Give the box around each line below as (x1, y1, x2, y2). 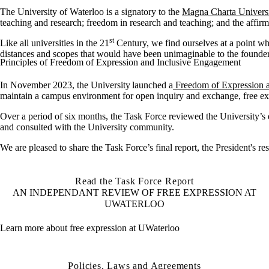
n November (3, 79, 50, 90)
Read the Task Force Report (75, 175, 194, 186)
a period (22, 110, 55, 121)
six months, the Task (65, 110, 145, 121)
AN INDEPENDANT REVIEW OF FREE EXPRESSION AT (13, 187, 256, 198)
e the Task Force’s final (85, 142, 175, 153)
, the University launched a (72, 79, 173, 90)
